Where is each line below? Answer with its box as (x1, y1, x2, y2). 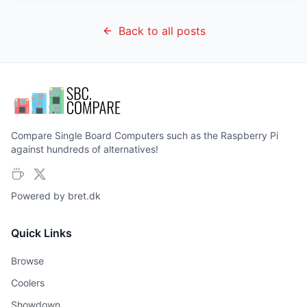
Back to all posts (118, 24, 206, 38)
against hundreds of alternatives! (11, 143, 158, 155)
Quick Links (11, 226, 72, 240)
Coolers (11, 277, 45, 288)
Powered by (11, 190, 68, 201)
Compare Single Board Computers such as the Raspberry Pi (11, 130, 278, 141)
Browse (11, 255, 44, 267)
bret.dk (68, 190, 101, 201)
